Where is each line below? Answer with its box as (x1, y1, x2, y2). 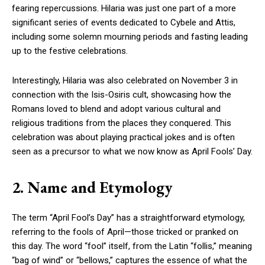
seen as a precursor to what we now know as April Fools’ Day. (12, 146, 253, 157)
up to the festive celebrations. (12, 46, 128, 57)
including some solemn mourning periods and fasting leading (12, 31, 248, 43)
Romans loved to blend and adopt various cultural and (12, 104, 221, 115)
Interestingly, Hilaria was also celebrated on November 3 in (12, 75, 238, 86)
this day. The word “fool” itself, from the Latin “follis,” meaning (12, 241, 252, 252)
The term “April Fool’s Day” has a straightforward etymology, (12, 212, 245, 224)
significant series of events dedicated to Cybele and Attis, (12, 17, 235, 28)
